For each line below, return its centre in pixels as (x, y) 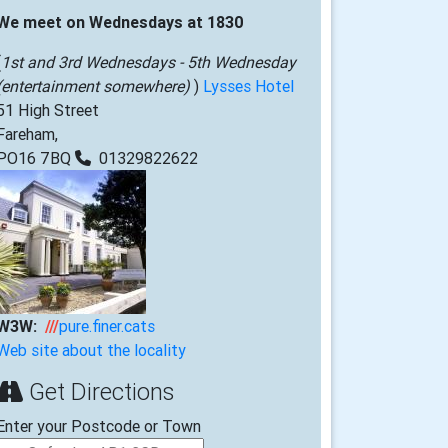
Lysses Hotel (248, 86)
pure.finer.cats (107, 326)
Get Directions (98, 391)
